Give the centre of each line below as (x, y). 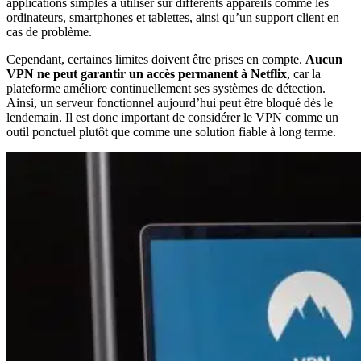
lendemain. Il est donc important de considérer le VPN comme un (172, 118)
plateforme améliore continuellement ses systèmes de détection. (166, 89)
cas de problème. (49, 32)
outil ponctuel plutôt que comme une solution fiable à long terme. (171, 132)
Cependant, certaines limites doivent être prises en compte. (156, 60)
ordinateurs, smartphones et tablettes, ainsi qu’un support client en (173, 18)
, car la (304, 74)
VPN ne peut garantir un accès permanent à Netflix (147, 74)
